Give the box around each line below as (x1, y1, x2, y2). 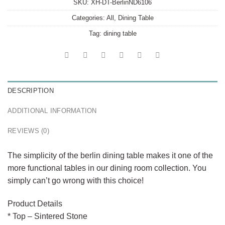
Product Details (8, 199, 62, 208)
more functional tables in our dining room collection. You (8, 163, 206, 172)
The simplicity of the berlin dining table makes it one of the (8, 151, 213, 160)
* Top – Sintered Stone (8, 211, 87, 220)
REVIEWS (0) (8, 127, 49, 135)
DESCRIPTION (8, 86, 54, 94)
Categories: (71, 14, 106, 22)
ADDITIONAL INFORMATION (8, 106, 97, 115)
